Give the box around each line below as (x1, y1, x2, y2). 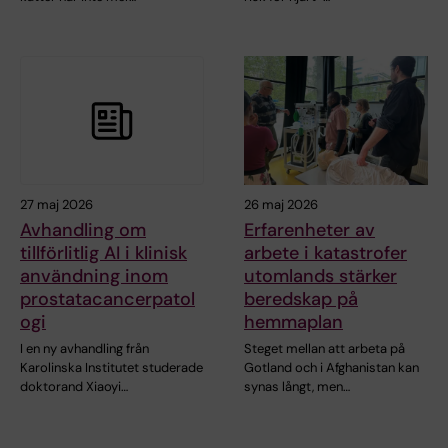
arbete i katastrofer (244, 241, 407, 266)
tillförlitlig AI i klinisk (20, 241, 187, 266)
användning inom (20, 264, 168, 289)
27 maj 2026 (20, 196, 93, 214)
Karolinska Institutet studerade (20, 359, 203, 377)
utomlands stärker (244, 264, 397, 289)
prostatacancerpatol (20, 287, 195, 312)
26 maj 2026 (244, 196, 318, 214)
